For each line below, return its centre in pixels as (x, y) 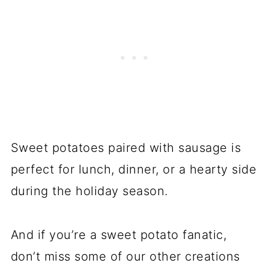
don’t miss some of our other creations (125, 256)
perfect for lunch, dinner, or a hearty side (134, 169)
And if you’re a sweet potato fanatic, (119, 235)
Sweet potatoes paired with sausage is (126, 148)
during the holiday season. (89, 191)
